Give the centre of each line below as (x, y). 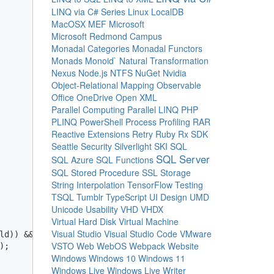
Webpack (147, 246)
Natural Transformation (164, 61)
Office (62, 97)
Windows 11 (161, 258)
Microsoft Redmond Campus (106, 36)
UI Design (168, 197)
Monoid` (101, 61)
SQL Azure (72, 160)
